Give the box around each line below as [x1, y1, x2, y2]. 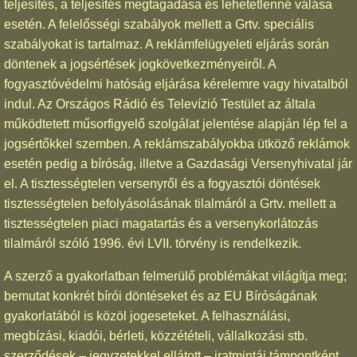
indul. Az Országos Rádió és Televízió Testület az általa [4, 96, 316, 111]
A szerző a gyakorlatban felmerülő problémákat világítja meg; [4, 269, 347, 283]
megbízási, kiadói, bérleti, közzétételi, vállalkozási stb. [4, 328, 308, 343]
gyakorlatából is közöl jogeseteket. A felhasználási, [4, 308, 290, 323]
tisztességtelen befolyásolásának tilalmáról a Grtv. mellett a [4, 196, 336, 210]
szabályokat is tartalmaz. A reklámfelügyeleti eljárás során [4, 37, 329, 51]
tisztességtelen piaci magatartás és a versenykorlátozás [4, 216, 318, 230]
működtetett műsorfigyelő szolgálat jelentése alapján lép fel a [4, 116, 347, 131]
